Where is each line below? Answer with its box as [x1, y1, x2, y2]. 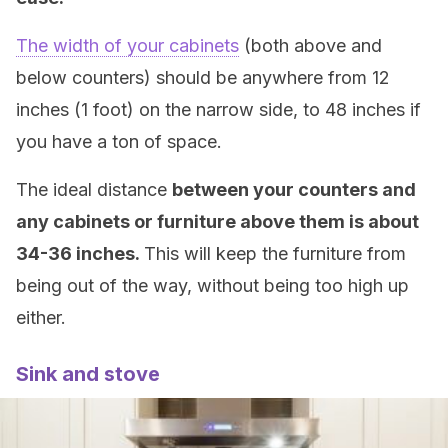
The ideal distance [16, 179, 172, 200]
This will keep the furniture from [144, 243, 406, 264]
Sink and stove [16, 362, 160, 386]
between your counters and [172, 179, 416, 200]
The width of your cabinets [16, 35, 239, 56]
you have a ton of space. [16, 131, 222, 152]
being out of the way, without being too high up [16, 275, 409, 296]
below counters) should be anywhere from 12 [16, 67, 390, 88]
